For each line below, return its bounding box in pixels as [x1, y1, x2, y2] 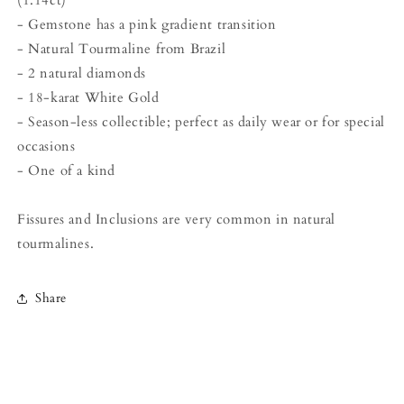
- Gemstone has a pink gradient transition [17, 14, 277, 33]
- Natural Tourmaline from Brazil [17, 39, 226, 58]
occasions [17, 136, 76, 155]
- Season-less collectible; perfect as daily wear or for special [17, 112, 385, 131]
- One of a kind [17, 161, 115, 179]
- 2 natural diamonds [17, 63, 146, 82]
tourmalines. [17, 234, 95, 252]
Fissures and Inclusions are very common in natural [17, 209, 336, 228]
